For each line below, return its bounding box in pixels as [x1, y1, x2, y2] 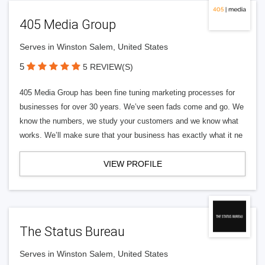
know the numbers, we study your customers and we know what [20, 117, 238, 125]
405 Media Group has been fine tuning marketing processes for [20, 88, 235, 97]
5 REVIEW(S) [83, 62, 133, 72]
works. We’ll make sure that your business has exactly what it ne [20, 131, 243, 140]
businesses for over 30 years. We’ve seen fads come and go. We [20, 102, 244, 111]
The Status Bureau [20, 224, 125, 239]
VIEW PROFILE [103, 159, 162, 169]
